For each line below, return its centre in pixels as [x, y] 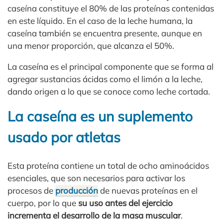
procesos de [31, 191]
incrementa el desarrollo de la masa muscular [94, 216]
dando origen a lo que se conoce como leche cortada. [109, 91]
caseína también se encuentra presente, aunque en [105, 33]
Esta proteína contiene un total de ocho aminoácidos [108, 166]
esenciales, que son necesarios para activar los [96, 178]
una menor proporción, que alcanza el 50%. [91, 46]
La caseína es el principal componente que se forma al [111, 66]
